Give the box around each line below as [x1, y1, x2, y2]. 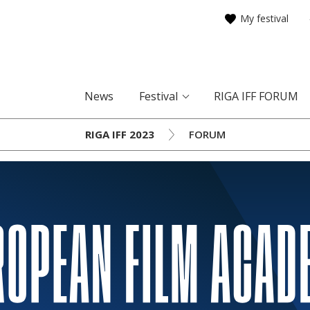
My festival [240, 12, 289, 25]
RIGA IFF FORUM [214, 89, 298, 104]
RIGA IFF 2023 [84, 127, 154, 141]
